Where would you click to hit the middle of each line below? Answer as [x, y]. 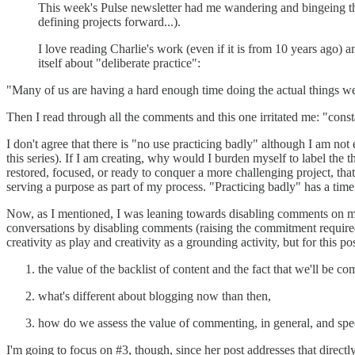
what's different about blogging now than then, [155, 296]
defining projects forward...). [109, 21]
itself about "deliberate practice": [119, 63]
